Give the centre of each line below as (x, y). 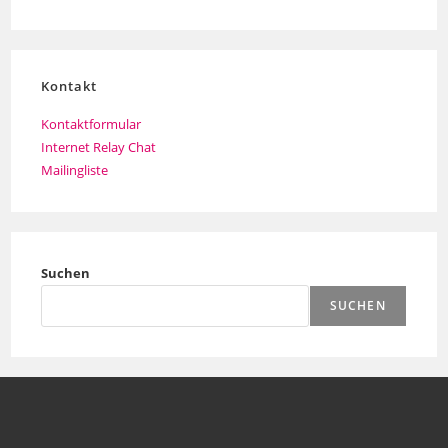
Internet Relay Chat (99, 146)
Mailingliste (75, 169)
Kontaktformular (91, 123)
